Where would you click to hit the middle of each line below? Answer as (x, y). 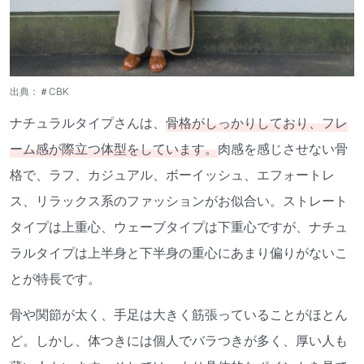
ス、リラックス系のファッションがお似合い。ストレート (179, 200)
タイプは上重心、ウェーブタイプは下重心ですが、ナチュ (179, 226)
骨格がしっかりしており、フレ (257, 122)
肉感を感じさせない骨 (283, 148)
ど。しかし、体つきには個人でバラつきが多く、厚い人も (179, 340)
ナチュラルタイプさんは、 (88, 122)
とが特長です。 (55, 278)
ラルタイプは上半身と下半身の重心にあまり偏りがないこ (179, 252)
